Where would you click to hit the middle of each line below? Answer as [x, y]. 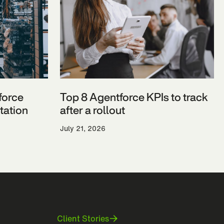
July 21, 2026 [83, 128]
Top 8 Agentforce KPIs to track [134, 97]
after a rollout [92, 110]
